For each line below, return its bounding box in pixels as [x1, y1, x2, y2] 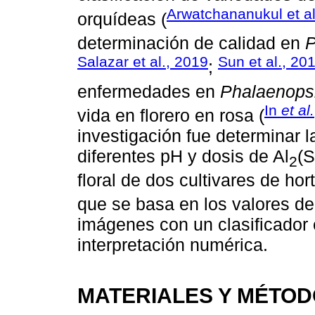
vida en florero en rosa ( [77, 105, 264, 126]
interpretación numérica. [77, 235, 268, 255]
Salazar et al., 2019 [77, 53, 208, 70]
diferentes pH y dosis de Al [77, 146, 289, 167]
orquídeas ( [77, 8, 167, 29]
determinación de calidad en [77, 33, 305, 53]
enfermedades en [77, 81, 220, 101]
